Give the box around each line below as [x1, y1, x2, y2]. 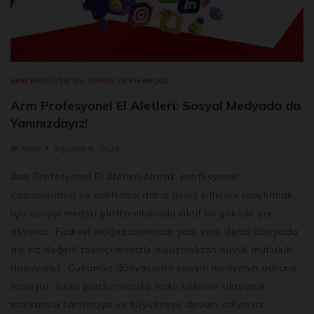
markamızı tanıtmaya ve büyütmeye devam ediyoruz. [11, 297, 266, 310]
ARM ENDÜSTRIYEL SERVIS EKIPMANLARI [11, 76, 170, 85]
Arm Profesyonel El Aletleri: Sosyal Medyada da [11, 97, 301, 114]
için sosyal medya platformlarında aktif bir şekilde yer [11, 206, 273, 219]
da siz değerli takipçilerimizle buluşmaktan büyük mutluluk [11, 243, 292, 256]
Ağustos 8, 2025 [54, 143, 121, 153]
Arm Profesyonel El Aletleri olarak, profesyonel [11, 170, 239, 183]
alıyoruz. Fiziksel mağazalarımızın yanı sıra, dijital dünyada [11, 224, 299, 238]
